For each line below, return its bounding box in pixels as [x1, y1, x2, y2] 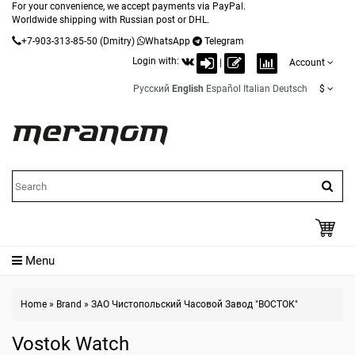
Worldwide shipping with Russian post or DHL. [12, 14, 209, 25]
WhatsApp [145, 36, 190, 47]
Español [206, 83, 241, 94]
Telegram [204, 36, 244, 47]
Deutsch [273, 83, 307, 94]
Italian [243, 83, 270, 94]
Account [289, 57, 325, 68]
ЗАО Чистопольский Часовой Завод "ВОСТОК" [91, 299, 298, 310]
